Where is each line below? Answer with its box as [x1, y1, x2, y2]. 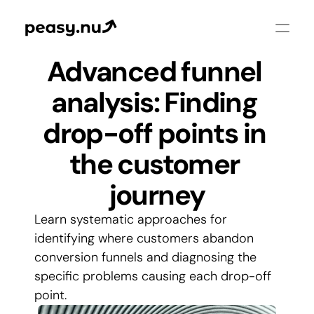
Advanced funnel [46, 53, 262, 90]
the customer [69, 146, 240, 182]
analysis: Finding [51, 84, 258, 121]
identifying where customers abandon [34, 230, 254, 247]
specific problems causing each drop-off [34, 268, 271, 285]
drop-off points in [43, 115, 266, 151]
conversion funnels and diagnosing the [34, 249, 257, 266]
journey [109, 177, 205, 213]
